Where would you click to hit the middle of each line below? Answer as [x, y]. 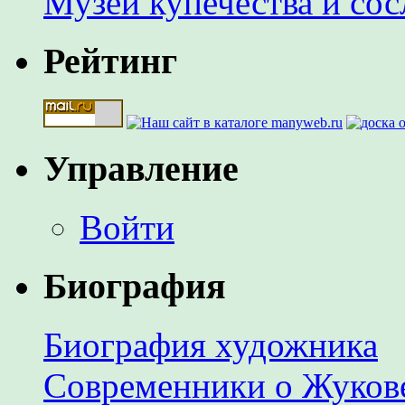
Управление [141, 169]
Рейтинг [110, 61]
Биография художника [211, 344]
